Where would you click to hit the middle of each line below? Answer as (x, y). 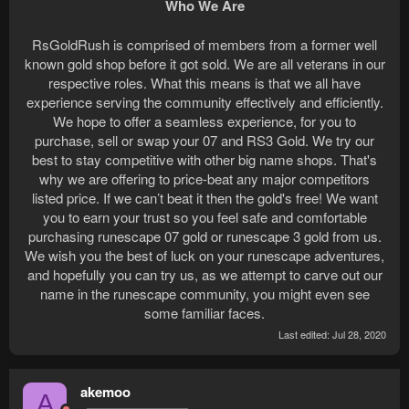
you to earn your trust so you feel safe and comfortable (204, 217)
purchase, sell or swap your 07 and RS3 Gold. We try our (204, 140)
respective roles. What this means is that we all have (204, 83)
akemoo (105, 391)
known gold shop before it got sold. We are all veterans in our (204, 63)
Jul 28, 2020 (359, 334)
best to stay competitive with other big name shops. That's (204, 159)
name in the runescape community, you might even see (204, 294)
